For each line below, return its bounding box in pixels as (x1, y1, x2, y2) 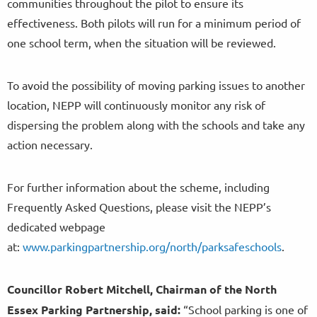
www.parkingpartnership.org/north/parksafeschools (23, 238, 282, 253)
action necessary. (7, 137, 93, 151)
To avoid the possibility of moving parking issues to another (7, 77, 305, 92)
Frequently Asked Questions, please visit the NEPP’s (7, 199, 271, 214)
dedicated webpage (7, 219, 105, 234)
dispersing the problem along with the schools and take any (7, 117, 305, 132)
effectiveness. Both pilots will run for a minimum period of (7, 15, 301, 30)
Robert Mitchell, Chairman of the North (62, 281, 277, 296)
